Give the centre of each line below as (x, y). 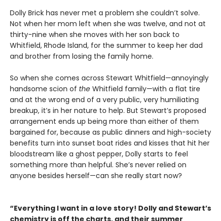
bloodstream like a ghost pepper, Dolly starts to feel (99, 154)
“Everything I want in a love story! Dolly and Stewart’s (110, 208)
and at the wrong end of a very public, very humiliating (104, 99)
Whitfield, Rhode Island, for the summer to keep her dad (106, 45)
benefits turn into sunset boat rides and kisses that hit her (110, 143)
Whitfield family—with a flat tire (146, 89)
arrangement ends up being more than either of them (104, 121)
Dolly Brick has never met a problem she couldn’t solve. (105, 13)
